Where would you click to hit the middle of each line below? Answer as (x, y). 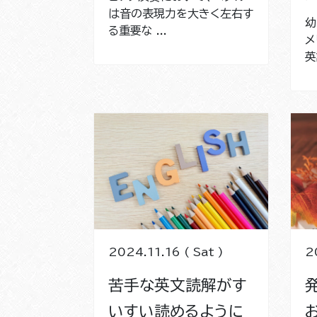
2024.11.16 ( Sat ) (166, 252)
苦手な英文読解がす (178, 285)
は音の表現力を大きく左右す (181, 13)
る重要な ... (138, 30)
